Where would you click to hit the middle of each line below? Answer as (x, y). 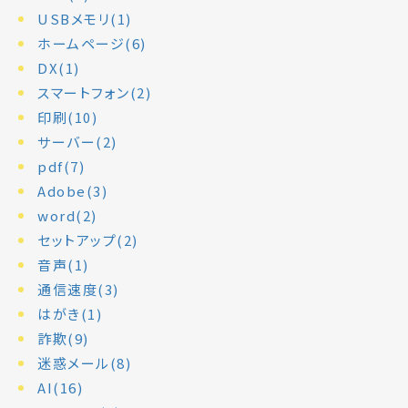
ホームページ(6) (92, 43)
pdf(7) (61, 166)
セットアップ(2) (88, 240)
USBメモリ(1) (85, 18)
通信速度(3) (78, 289)
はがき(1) (70, 313)
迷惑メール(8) (84, 362)
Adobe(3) (72, 190)
